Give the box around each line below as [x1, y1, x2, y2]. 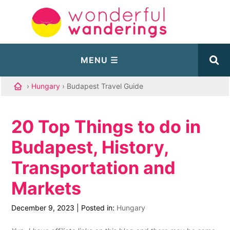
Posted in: [81, 203, 117, 212]
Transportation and [11, 157, 176, 178]
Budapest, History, [11, 137, 169, 158]
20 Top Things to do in [11, 116, 201, 137]
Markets [11, 178, 82, 199]
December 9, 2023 [11, 203, 75, 212]
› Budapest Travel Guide [62, 82, 144, 90]
